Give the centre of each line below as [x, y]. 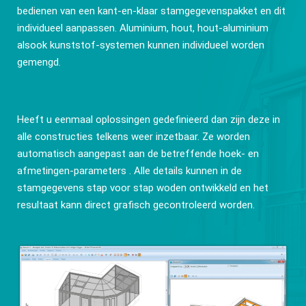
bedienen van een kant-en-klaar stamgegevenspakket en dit [151, 11]
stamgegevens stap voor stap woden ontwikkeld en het [142, 188]
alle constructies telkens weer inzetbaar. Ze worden [133, 137]
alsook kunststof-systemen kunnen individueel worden [140, 45]
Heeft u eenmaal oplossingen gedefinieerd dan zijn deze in [148, 120]
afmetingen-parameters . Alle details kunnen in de [129, 171]
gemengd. [39, 62]
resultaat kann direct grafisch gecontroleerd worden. [136, 205]
